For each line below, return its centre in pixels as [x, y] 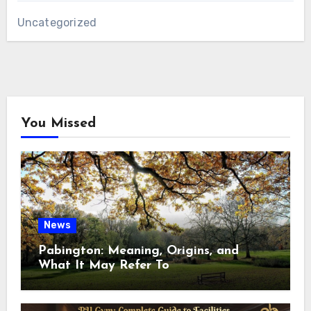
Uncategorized [57, 22]
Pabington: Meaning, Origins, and [138, 251]
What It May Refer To [103, 265]
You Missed [58, 123]
